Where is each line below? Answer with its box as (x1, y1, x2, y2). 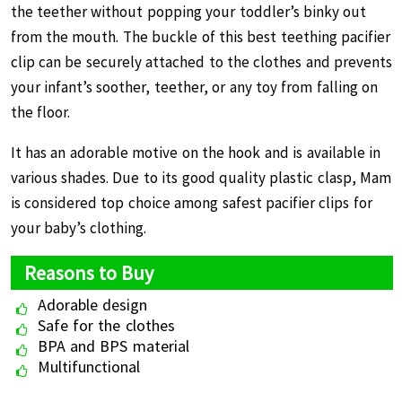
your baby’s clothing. (10, 218, 147, 238)
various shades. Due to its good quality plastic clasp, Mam (10, 168, 392, 188)
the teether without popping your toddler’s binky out (10, 2, 367, 22)
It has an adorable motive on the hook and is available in (10, 143, 380, 162)
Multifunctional (37, 356, 140, 377)
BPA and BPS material (37, 336, 189, 356)
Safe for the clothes (37, 315, 175, 336)
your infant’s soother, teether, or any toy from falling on (10, 77, 379, 97)
